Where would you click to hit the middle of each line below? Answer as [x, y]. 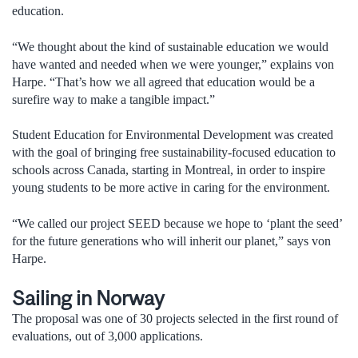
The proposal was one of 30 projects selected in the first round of [175, 319]
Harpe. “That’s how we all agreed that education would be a [163, 82]
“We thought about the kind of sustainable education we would [170, 46]
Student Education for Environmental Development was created [173, 135]
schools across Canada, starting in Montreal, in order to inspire [169, 170]
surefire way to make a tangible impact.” [113, 99]
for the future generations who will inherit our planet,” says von [171, 241]
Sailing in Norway [88, 298]
